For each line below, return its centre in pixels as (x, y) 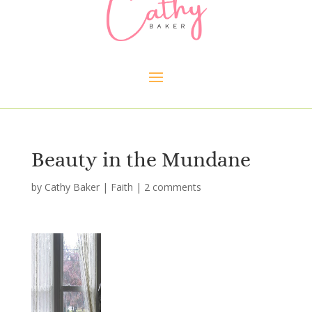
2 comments (172, 187)
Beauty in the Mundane (141, 159)
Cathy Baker (72, 187)
